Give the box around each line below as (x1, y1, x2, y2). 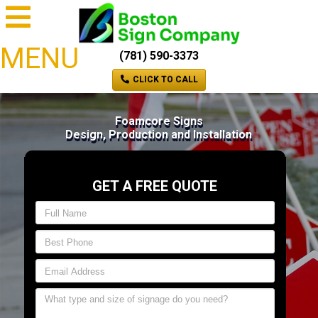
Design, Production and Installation (65, 128, 253, 142)
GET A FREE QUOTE (92, 177, 218, 195)
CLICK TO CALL (130, 75, 198, 85)
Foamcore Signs (114, 114, 203, 128)
